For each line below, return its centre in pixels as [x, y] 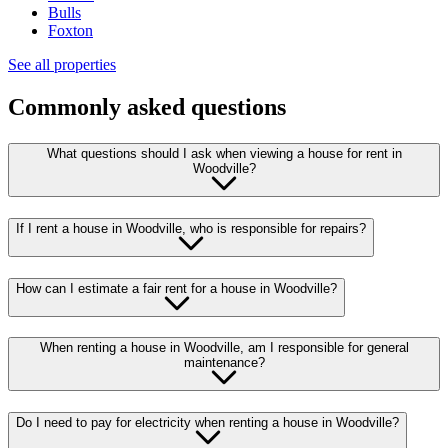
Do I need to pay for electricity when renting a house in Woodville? [207, 423]
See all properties [62, 65]
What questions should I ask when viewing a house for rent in [224, 154]
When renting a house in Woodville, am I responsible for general [224, 348]
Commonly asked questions [147, 107]
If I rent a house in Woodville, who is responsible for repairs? [191, 228]
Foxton [70, 31]
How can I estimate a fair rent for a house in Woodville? [176, 288]
